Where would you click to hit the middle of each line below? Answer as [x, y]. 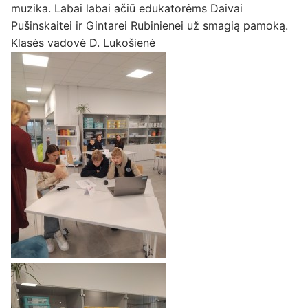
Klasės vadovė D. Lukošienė [83, 43]
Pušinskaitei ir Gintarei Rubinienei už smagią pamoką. [150, 26]
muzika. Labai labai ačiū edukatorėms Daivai [127, 9]
